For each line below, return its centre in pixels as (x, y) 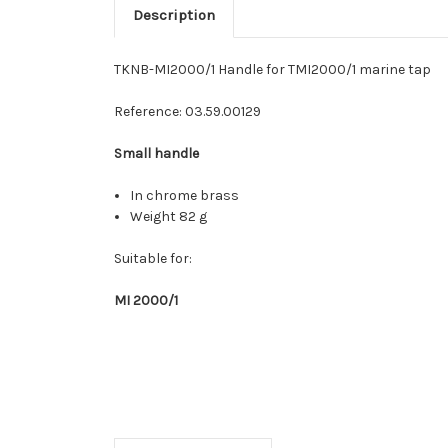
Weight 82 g (169, 216)
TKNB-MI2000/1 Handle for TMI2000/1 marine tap (272, 69)
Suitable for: (153, 258)
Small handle (156, 153)
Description (173, 14)
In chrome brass (185, 195)
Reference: (148, 111)
